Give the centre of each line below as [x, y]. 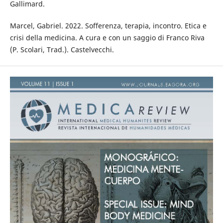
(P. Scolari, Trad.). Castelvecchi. [62, 50]
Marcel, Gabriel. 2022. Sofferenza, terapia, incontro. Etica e [108, 26]
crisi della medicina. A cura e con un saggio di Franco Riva [107, 38]
